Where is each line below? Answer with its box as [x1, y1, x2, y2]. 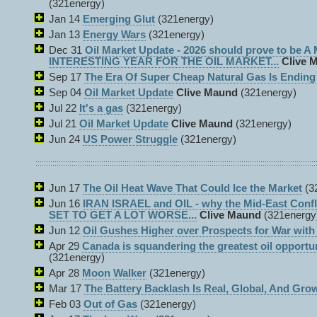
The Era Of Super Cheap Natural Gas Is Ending [84, 71, 316, 83]
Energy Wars [83, 29, 146, 40]
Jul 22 [49, 103, 79, 114]
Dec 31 [49, 45, 85, 56]
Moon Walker [82, 267, 146, 279]
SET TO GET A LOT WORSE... [49, 209, 197, 221]
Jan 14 [49, 13, 83, 25]
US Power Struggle [83, 134, 178, 145]
